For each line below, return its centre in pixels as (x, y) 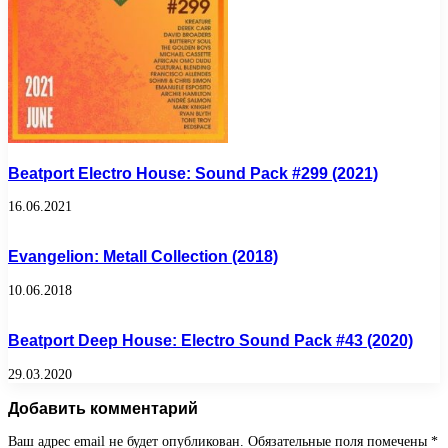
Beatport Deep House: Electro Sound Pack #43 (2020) (210, 340)
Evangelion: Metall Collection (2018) (143, 256)
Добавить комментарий (103, 407)
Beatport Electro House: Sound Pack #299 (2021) (193, 172)
